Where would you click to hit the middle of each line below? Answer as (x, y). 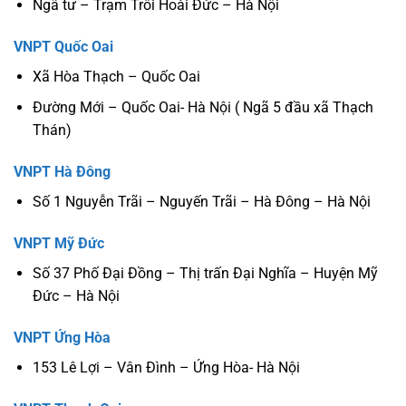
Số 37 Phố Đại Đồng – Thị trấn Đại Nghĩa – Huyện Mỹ (205, 273)
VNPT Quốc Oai (63, 46)
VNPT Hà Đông (62, 172)
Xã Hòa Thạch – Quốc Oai (116, 76)
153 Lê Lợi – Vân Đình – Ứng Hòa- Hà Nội (166, 367)
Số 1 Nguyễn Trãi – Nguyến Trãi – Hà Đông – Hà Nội (201, 202)
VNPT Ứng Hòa (62, 337)
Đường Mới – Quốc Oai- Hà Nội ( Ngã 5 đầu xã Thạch (203, 108)
